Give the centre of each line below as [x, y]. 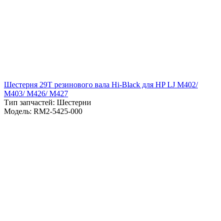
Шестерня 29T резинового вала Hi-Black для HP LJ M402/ [101, 84]
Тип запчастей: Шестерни [48, 102]
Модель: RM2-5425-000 [43, 111]
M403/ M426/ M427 [36, 93]
